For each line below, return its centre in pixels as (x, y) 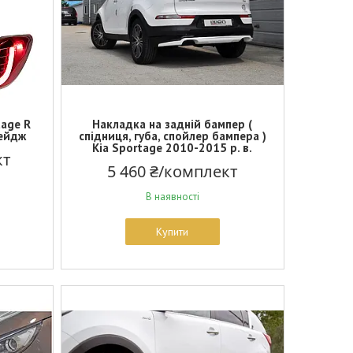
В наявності (172, 197)
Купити (173, 232)
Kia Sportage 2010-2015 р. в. (173, 148)
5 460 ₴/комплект (172, 171)
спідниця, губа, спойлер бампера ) (172, 136)
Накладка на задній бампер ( (173, 124)
